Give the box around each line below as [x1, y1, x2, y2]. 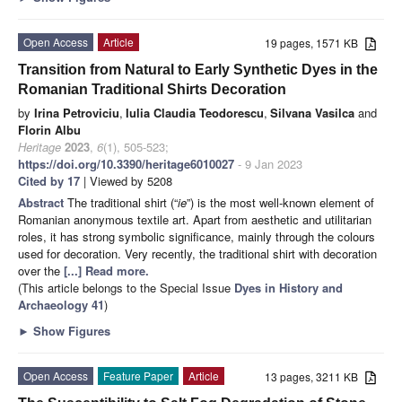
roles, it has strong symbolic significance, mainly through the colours [18, 227, 375, 245]
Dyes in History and [234, 278, 343, 296]
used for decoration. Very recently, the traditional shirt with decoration [18, 244, 377, 262]
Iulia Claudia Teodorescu [126, 103, 264, 121]
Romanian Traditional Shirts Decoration [18, 81, 286, 97]
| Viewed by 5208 [80, 171, 172, 189]
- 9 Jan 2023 [234, 154, 302, 172]
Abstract [18, 193, 67, 211]
